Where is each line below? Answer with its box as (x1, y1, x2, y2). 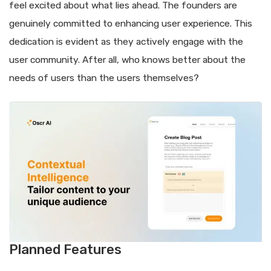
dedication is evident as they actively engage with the (9, 36, 243, 48)
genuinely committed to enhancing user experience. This (9, 18, 252, 30)
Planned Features (9, 241, 122, 258)
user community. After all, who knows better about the (9, 54, 246, 66)
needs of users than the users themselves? (9, 73, 199, 84)
